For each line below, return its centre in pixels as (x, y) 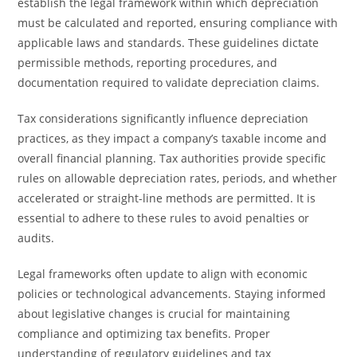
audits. (36, 238)
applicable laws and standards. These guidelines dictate (169, 43)
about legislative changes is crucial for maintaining (154, 314)
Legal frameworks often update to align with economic (163, 274)
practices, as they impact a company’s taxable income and (173, 138)
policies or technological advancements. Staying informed (172, 294)
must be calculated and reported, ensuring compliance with (178, 23)
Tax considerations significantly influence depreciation (163, 118)
